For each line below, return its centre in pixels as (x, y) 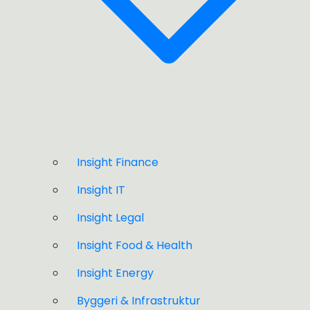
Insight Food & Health (135, 246)
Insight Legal (110, 218)
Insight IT (101, 190)
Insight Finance (118, 163)
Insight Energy (115, 273)
